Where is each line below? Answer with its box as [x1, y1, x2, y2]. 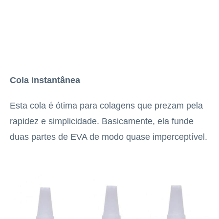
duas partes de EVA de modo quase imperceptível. [10, 131, 207, 142]
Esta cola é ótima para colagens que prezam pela [10, 100, 203, 110]
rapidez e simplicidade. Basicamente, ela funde [10, 116, 194, 126]
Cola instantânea [10, 75, 80, 85]
